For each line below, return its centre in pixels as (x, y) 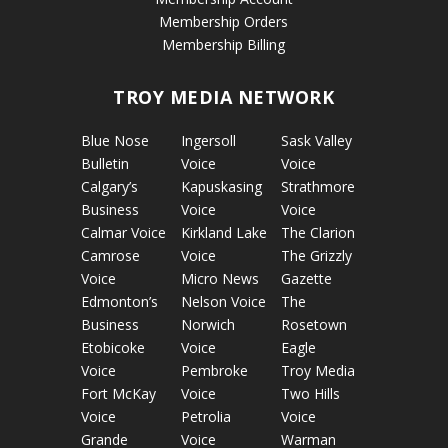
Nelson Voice (223, 301)
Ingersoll (208, 140)
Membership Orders (224, 21)
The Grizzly (317, 255)
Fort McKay (118, 393)
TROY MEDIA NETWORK (224, 96)
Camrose (110, 255)
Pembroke (214, 370)
